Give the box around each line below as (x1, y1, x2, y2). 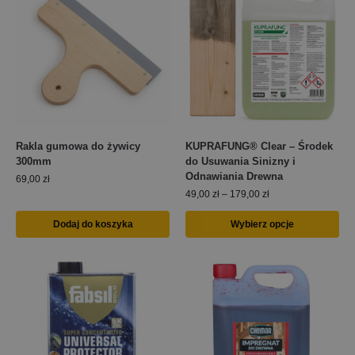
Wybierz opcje (231, 218, 294, 230)
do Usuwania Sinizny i (185, 155, 296, 167)
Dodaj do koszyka (52, 218, 133, 230)
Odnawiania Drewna (185, 170, 283, 182)
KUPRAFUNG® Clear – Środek (185, 139, 333, 152)
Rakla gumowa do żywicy (16, 139, 140, 152)
